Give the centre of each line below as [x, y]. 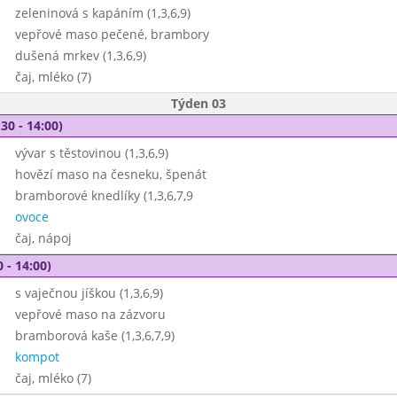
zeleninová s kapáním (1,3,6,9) [102, 13]
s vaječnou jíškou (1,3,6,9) [89, 293]
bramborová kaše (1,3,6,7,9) [94, 335]
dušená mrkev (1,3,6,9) [80, 55]
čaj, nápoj [43, 238]
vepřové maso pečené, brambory [112, 34]
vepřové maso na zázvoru [90, 314]
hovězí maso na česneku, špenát [110, 174]
